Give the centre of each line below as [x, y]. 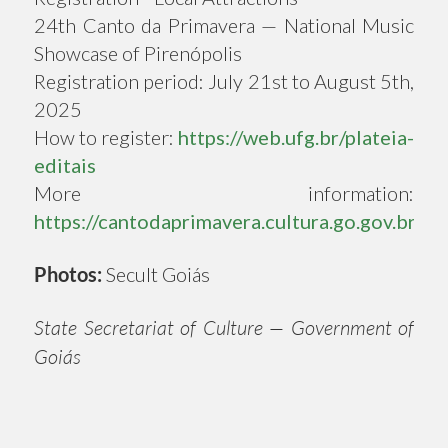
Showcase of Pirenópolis [138, 53]
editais [65, 165]
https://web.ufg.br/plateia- [296, 137]
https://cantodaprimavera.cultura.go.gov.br [225, 221]
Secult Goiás [156, 274]
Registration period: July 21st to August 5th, [224, 81]
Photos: [68, 274]
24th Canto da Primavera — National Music [224, 25]
